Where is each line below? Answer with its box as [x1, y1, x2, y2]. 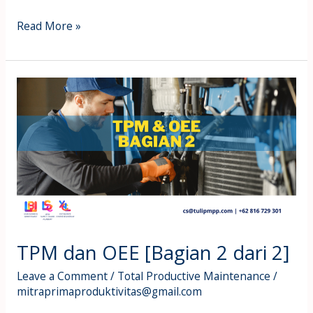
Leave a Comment [16, 268, 108, 284]
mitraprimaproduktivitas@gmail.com [16, 284, 202, 300]
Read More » [16, 17, 81, 34]
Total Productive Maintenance [117, 268, 270, 284]
